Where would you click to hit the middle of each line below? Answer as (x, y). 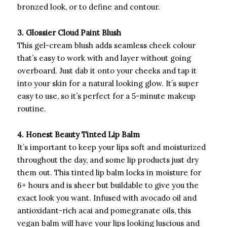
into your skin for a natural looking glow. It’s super (108, 84)
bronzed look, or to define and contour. (89, 7)
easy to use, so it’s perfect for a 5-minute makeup (106, 96)
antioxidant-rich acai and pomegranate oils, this (104, 211)
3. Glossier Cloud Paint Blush (69, 33)
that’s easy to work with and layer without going (104, 58)
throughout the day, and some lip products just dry (108, 160)
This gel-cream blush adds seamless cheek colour (106, 46)
